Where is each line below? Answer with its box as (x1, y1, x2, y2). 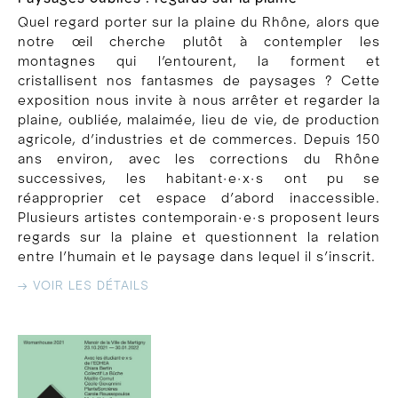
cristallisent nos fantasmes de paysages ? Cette (18, 73, 380, 88)
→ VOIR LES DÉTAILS (18, 279, 149, 292)
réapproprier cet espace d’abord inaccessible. (18, 190, 380, 205)
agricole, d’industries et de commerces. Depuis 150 (18, 131, 380, 147)
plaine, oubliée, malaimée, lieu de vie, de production (18, 112, 380, 127)
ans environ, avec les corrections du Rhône (18, 151, 380, 166)
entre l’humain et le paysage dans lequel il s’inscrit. (18, 249, 376, 264)
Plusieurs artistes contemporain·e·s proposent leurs (18, 210, 380, 225)
